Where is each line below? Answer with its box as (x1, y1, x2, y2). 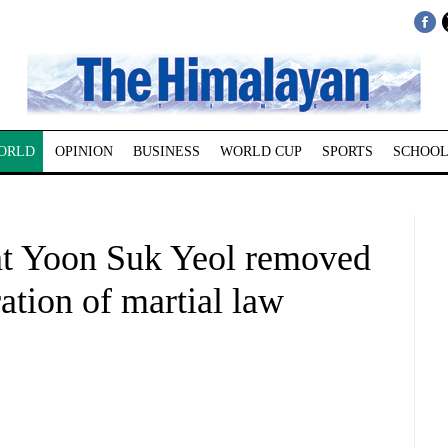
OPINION (54, 144, 113, 159)
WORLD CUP (219, 144, 302, 159)
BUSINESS (132, 144, 200, 159)
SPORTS (321, 144, 373, 159)
